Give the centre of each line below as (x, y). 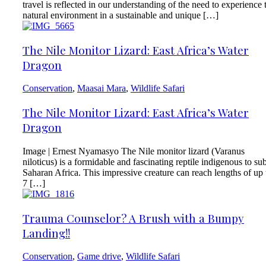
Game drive (99, 256)
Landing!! (46, 233)
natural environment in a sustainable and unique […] (121, 15)
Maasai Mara (102, 88)
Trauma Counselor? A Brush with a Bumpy (133, 218)
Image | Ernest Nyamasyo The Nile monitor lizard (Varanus (134, 151)
